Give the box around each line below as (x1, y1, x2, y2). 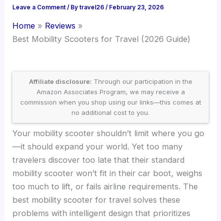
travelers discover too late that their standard (12, 154, 185, 165)
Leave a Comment (12, 4, 66, 11)
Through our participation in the (91, 77, 192, 85)
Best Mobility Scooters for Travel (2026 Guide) (12, 34, 191, 44)
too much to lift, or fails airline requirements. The (12, 181, 198, 191)
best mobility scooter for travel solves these (12, 194, 181, 205)
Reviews (45, 21, 76, 31)
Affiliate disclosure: (29, 77, 92, 85)
